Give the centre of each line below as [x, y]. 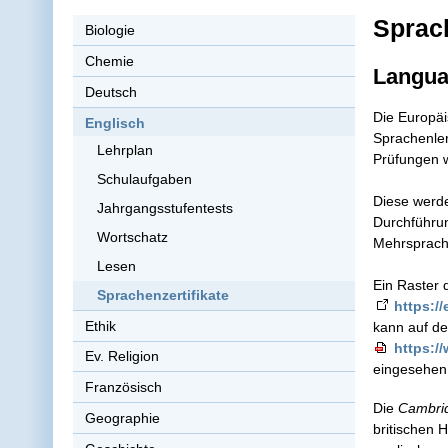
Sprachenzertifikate [163, 295]
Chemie [109, 60]
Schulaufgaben [145, 179]
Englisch [114, 122]
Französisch [123, 387]
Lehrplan [125, 150]
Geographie [122, 418]
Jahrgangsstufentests [165, 208]
